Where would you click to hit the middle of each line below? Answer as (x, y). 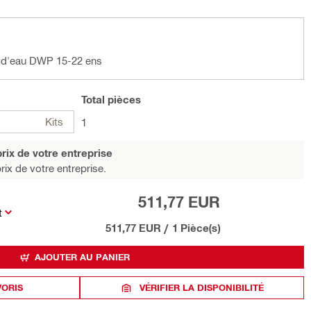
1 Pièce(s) (196, 228)
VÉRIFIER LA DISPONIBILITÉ (202, 287)
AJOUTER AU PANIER (82, 257)
